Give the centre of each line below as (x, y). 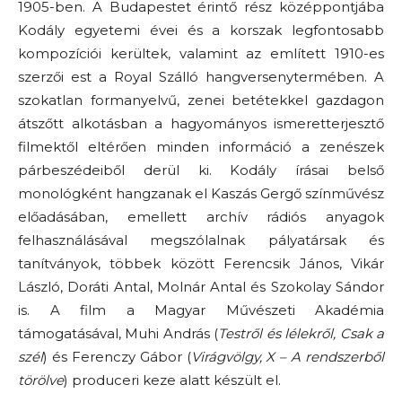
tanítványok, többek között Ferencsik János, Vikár (201, 263)
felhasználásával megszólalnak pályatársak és (201, 240)
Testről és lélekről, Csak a (301, 333)
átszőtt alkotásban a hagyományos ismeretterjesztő (201, 123)
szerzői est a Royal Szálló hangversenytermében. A (201, 76)
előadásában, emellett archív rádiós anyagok (201, 216)
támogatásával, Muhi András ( (118, 333)
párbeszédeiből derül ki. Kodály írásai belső (201, 170)
